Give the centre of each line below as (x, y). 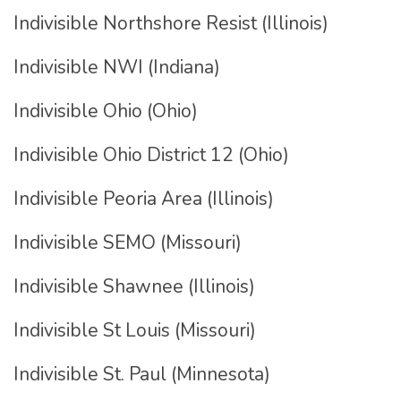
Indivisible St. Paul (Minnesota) (144, 374)
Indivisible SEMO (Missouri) (128, 243)
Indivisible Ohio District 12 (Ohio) (151, 155)
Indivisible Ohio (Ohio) (106, 111)
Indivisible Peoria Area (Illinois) (144, 199)
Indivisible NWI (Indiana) (117, 67)
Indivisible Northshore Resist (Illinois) (171, 23)
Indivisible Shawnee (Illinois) (134, 286)
